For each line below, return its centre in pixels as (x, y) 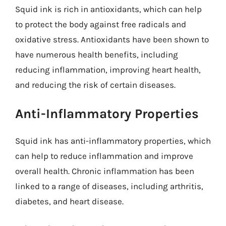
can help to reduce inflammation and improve (104, 156)
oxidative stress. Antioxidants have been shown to (112, 39)
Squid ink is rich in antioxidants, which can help (108, 9)
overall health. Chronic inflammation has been (105, 171)
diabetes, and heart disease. (69, 201)
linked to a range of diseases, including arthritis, (109, 186)
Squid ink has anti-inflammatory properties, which (113, 141)
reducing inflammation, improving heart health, (108, 69)
